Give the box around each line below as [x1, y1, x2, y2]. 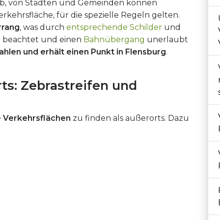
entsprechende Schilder [66, 23, 162, 32]
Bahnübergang [83, 35, 147, 44]
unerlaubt [147, 35, 188, 44]
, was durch [20, 23, 66, 32]
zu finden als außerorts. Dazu [71, 113, 189, 123]
